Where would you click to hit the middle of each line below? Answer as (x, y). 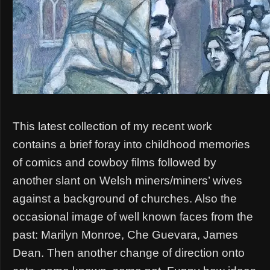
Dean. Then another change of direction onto (129, 253)
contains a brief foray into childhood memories (131, 145)
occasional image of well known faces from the (133, 217)
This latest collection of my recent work (112, 127)
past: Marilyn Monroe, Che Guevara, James (125, 235)
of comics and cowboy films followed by (115, 163)
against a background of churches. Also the (125, 199)
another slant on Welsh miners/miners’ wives (127, 181)
